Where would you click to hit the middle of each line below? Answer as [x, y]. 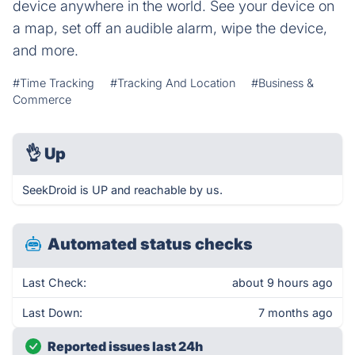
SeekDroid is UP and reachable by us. [122, 190]
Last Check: [54, 282]
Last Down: [52, 313]
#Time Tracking [53, 83]
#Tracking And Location [173, 83]
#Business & [282, 83]
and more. [46, 50]
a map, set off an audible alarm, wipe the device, [170, 28]
